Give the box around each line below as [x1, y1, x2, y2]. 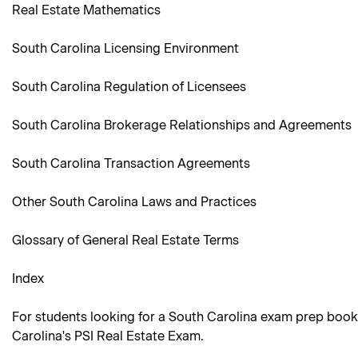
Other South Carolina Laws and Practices [12, 194, 257, 210]
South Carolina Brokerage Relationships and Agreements [12, 117, 352, 133]
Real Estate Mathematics [12, 2, 161, 18]
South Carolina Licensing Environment [12, 41, 239, 57]
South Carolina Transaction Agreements [12, 156, 250, 172]
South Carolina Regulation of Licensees [12, 79, 246, 95]
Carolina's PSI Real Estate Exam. [12, 328, 204, 344]
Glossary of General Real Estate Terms [12, 233, 239, 249]
